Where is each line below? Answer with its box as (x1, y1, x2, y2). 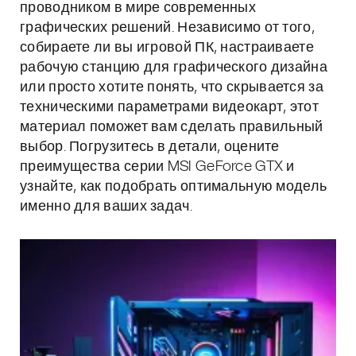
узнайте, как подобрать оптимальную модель (20, 180, 327, 194)
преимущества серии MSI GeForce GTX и (20, 160, 295, 174)
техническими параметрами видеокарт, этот (20, 100, 319, 114)
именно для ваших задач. (20, 199, 192, 214)
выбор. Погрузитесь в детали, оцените (20, 140, 280, 154)
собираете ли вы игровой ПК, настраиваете (20, 41, 314, 55)
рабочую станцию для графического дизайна (20, 60, 327, 75)
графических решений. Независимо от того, (20, 21, 315, 35)
